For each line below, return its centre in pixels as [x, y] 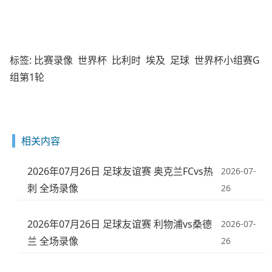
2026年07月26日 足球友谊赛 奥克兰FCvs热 [121, 171]
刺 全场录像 [53, 188]
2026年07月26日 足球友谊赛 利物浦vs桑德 [120, 224]
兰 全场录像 [53, 241]
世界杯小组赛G [227, 60]
